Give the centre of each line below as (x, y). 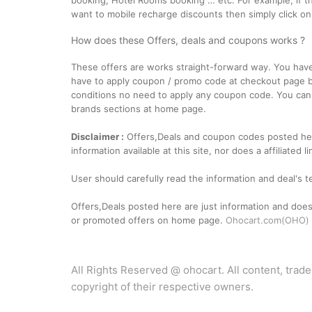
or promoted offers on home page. (148, 220)
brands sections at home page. (139, 109)
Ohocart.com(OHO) (267, 220)
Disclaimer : (97, 136)
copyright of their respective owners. (162, 287)
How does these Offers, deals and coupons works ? (188, 40)
